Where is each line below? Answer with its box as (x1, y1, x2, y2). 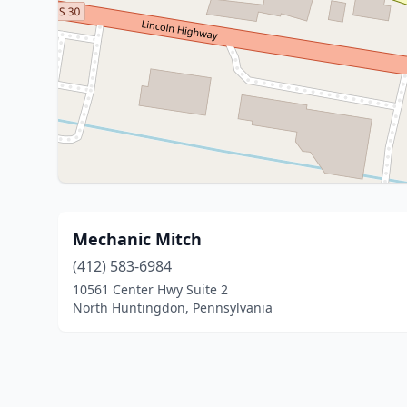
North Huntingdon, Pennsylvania (73, 299, 273, 316)
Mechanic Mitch (73, 228, 202, 250)
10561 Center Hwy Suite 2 (73, 281, 228, 298)
